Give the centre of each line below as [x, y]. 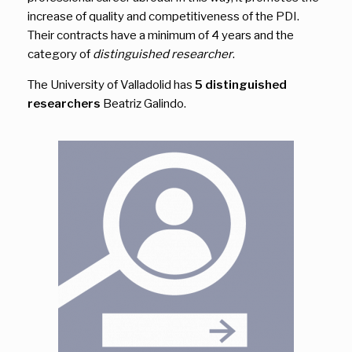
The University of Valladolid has [111, 84]
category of [60, 54]
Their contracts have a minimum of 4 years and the [161, 35]
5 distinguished [241, 84]
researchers [64, 103]
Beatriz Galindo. [143, 103]
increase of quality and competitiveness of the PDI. [163, 16]
